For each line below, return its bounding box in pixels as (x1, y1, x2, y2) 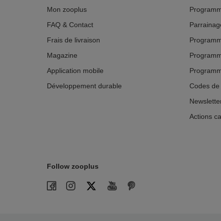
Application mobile (47, 67, 104, 75)
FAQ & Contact (47, 21, 93, 29)
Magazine (47, 51, 77, 60)
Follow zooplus (47, 162, 99, 171)
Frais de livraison (47, 36, 100, 44)
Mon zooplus (47, 5, 87, 14)
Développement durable (47, 82, 122, 90)
